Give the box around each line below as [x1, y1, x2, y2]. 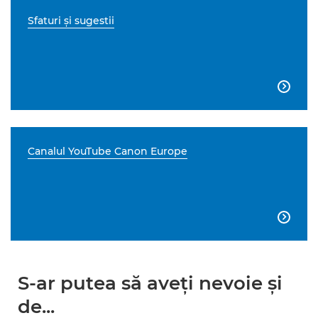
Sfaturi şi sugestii [28, 14, 114, 27]
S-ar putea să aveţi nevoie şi [18, 272, 283, 295]
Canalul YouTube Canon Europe [28, 145, 187, 158]
